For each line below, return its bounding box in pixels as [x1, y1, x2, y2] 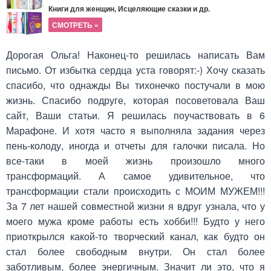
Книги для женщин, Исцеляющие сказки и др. [48, 3, 210, 14]
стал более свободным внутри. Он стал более [6, 244, 265, 258]
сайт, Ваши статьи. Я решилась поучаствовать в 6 [6, 108, 265, 122]
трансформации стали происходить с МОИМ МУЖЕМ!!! [6, 184, 265, 198]
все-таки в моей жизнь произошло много [6, 154, 265, 168]
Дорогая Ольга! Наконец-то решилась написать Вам [6, 48, 265, 62]
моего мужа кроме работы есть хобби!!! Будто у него [6, 214, 265, 228]
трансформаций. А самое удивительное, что [6, 169, 265, 183]
